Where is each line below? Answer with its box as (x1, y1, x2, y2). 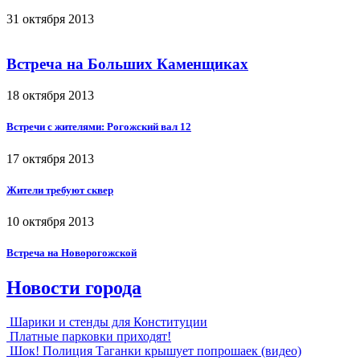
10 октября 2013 (6, 214, 94, 228)
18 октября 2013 (6, 88, 94, 103)
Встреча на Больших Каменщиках (6, 55, 248, 73)
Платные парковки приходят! (10, 329, 171, 344)
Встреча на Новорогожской (6, 247, 137, 260)
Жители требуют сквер (6, 183, 113, 196)
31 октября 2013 (6, 11, 94, 26)
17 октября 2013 (6, 151, 94, 166)
